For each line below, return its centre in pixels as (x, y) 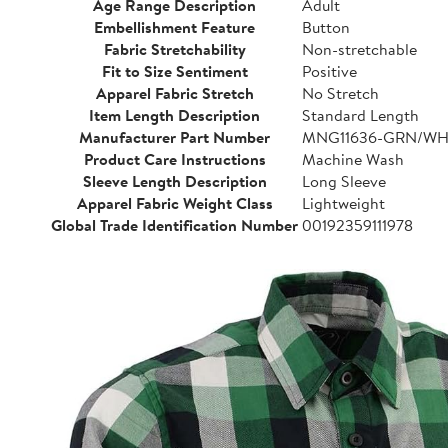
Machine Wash (353, 159)
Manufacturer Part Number (174, 137)
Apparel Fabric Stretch (174, 93)
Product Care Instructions (174, 159)
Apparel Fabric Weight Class (174, 203)
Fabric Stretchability (174, 49)
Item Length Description (174, 115)
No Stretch (340, 93)
